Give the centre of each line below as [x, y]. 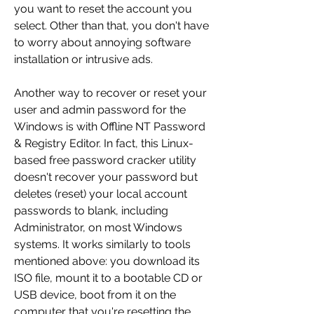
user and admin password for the [100, 110]
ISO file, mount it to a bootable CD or [108, 278]
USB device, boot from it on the [95, 295]
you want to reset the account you [103, 9]
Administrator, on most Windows [98, 228]
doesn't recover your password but [106, 177]
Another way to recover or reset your [110, 93]
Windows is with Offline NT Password [110, 127]
